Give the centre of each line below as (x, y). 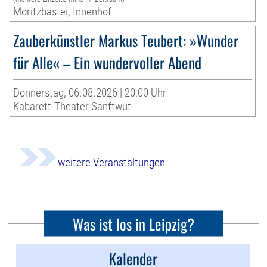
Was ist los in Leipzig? (133, 223)
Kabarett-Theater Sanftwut (72, 106)
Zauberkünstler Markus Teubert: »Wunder (126, 40)
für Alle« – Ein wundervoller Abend (108, 62)
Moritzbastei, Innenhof (63, 11)
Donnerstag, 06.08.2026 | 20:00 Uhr (90, 92)
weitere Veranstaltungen (111, 162)
